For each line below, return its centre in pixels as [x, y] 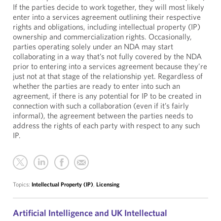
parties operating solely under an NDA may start [93, 46]
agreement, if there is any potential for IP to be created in [107, 96]
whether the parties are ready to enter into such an [96, 86]
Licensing [108, 184]
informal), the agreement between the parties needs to [103, 115]
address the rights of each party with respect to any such [106, 125]
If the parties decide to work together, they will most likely [109, 7]
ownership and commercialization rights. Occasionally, [102, 37]
